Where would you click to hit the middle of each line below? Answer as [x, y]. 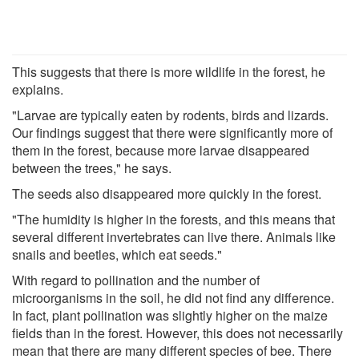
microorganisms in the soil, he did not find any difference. [173, 297]
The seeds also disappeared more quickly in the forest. [167, 193]
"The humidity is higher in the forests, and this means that [173, 219]
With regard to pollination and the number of [136, 280]
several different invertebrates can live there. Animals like [174, 236]
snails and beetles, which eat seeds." [117, 254]
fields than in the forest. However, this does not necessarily [177, 333]
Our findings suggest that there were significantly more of [172, 132]
